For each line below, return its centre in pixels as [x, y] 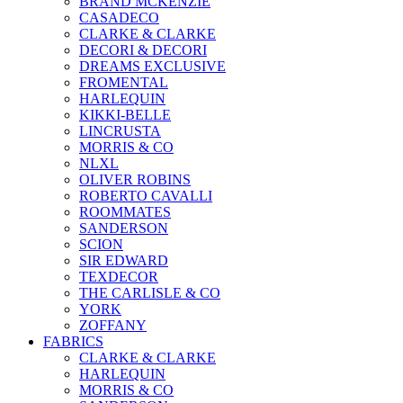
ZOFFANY [113, 325]
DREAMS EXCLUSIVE [152, 66]
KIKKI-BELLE [125, 114]
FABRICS [73, 341]
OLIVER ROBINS [135, 179]
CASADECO [119, 17]
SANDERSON [124, 228]
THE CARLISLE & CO [150, 292]
